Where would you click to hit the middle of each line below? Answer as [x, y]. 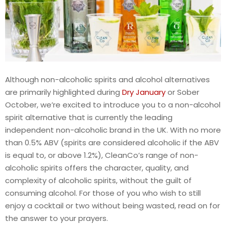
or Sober [182, 92]
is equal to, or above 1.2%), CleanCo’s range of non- [102, 155]
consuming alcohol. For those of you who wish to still [103, 193]
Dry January [144, 92]
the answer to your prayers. [56, 218]
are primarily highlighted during [64, 92]
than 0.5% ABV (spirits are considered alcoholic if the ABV [112, 142]
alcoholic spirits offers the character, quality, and [97, 167]
